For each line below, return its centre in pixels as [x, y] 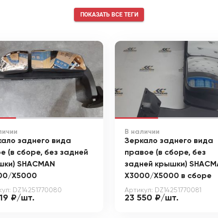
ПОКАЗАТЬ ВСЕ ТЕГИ [109, 15]
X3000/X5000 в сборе [168, 176]
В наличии [142, 132]
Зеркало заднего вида [169, 141]
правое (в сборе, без [165, 153]
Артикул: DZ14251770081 [163, 190]
